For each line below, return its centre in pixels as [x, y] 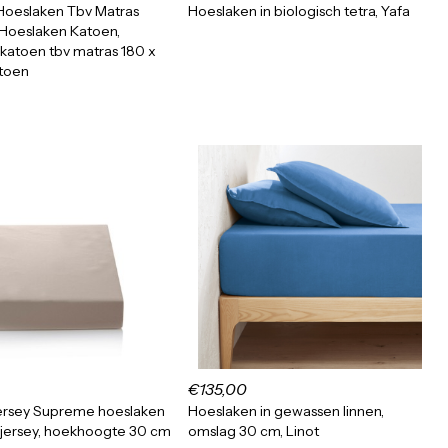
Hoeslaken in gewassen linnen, [286, 411]
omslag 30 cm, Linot [253, 431]
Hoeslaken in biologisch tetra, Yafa [299, 11]
